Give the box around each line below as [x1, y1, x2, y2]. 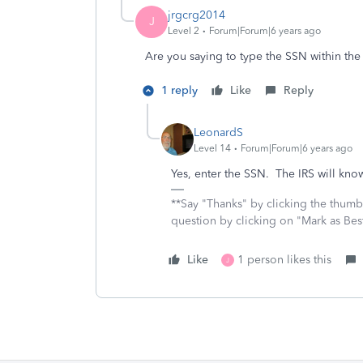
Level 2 [168, 24, 199, 36]
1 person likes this [237, 253, 331, 267]
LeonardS [194, 125, 243, 139]
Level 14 [194, 142, 231, 154]
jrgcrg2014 [168, 7, 225, 22]
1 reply [161, 83, 198, 97]
